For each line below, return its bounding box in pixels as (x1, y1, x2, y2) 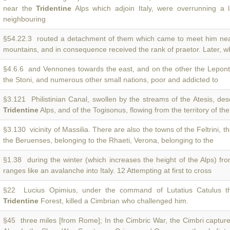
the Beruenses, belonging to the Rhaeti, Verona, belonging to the (3, 136, 214, 144)
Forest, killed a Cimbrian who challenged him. (39, 197, 188, 205)
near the (3, 4, 36, 12)
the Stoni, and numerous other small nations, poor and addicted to (3, 75, 218, 84)
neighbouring (3, 15, 46, 23)
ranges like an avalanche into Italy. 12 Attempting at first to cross (3, 166, 212, 175)
